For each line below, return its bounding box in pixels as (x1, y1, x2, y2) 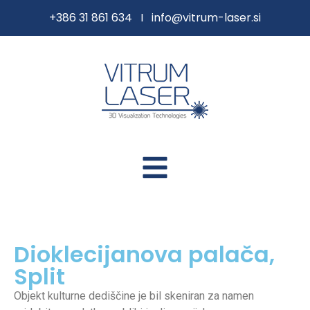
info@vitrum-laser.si (152, 10, 261, 26)
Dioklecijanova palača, (14, 239, 275, 271)
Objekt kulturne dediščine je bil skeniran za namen (14, 289, 254, 303)
